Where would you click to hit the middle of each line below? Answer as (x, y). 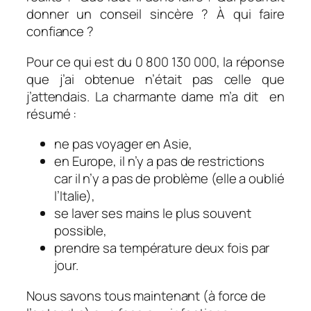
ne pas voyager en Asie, (123, 144)
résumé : (52, 114)
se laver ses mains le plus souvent (153, 213)
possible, (81, 231)
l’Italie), (75, 196)
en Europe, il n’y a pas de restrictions (160, 161)
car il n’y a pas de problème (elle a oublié (169, 179)
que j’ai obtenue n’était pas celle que (155, 79)
